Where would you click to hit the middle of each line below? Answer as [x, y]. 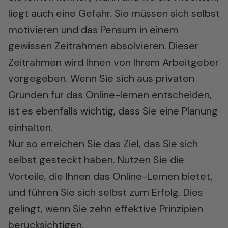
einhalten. [31, 127]
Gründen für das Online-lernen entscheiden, [110, 95]
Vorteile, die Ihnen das [60, 176]
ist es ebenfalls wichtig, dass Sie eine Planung [113, 111]
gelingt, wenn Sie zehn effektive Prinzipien [106, 209]
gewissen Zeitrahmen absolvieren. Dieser [103, 46]
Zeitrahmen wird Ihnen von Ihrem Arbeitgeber [113, 62]
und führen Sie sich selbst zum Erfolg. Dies [106, 192]
